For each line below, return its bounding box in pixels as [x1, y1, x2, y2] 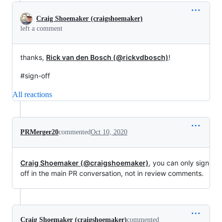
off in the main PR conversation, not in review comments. [20, 168, 204, 177]
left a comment [20, 24, 62, 32]
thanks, [20, 53, 46, 61]
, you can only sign [149, 158, 209, 167]
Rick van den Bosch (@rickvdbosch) [46, 53, 168, 61]
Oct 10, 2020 [91, 128, 127, 136]
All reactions [12, 90, 52, 99]
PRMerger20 [20, 128, 58, 136]
